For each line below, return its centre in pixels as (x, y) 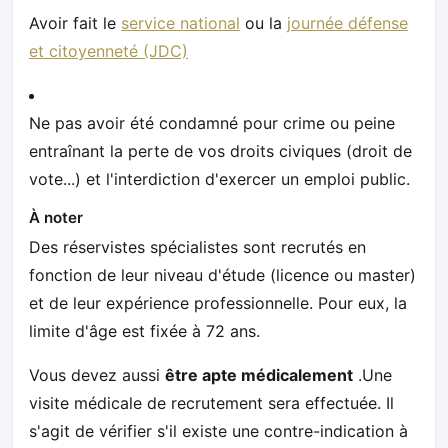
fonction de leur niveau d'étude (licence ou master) (222, 274)
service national (180, 22)
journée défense (347, 22)
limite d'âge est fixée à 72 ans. (144, 330)
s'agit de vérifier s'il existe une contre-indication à (218, 430)
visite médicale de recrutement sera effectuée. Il (211, 402)
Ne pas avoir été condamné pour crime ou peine (212, 122)
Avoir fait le (75, 22)
